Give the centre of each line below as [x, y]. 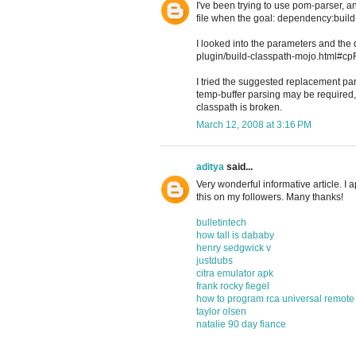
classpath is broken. [239, 108]
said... [238, 167]
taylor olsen [221, 312]
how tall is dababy [235, 236]
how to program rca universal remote [275, 299]
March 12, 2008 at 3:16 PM [254, 125]
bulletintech [221, 223]
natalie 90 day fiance [241, 325]
